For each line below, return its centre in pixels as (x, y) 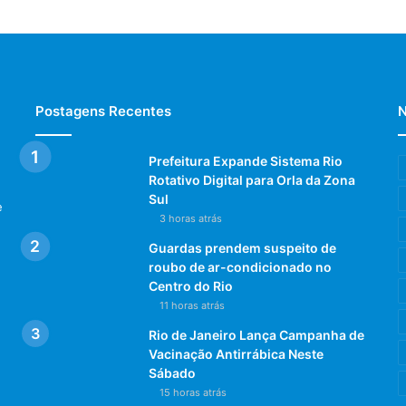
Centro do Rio (191, 285)
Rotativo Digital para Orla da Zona (252, 179)
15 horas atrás (193, 392)
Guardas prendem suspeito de (242, 247)
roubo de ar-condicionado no (240, 266)
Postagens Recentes (103, 111)
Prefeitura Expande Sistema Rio (246, 160)
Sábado (172, 372)
